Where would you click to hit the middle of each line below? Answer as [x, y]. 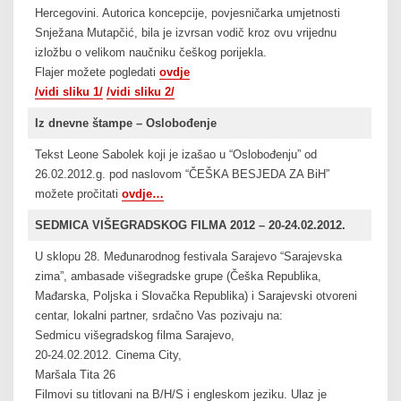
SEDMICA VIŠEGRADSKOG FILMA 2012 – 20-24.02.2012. [190, 226]
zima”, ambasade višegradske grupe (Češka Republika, [178, 277]
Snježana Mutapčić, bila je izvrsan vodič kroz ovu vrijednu [185, 33]
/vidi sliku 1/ [68, 92]
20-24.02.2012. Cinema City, [108, 355]
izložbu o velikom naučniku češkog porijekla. [150, 53]
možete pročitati [78, 194]
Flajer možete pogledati [97, 73]
